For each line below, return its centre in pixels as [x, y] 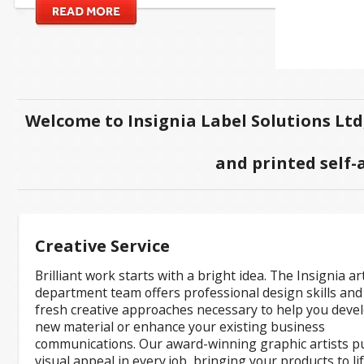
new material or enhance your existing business [180, 327]
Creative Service [102, 246]
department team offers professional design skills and [199, 292]
